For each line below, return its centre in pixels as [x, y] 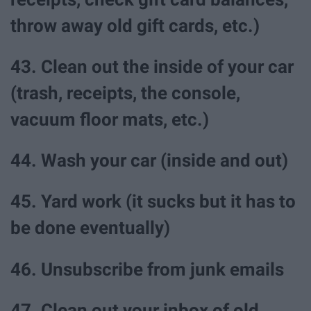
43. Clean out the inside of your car [152, 67]
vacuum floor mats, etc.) [110, 120]
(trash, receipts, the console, [125, 93]
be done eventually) [90, 228]
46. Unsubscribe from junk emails [149, 269]
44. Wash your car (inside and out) [149, 161]
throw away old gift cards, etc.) [135, 25]
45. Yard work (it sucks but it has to [153, 202]
